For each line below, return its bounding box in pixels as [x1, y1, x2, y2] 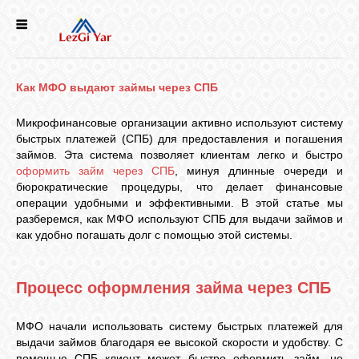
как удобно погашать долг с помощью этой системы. [16, 228, 292, 241]
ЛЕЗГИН [12, 255, 44, 264]
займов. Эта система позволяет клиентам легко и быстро [16, 148, 343, 161]
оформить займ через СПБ [16, 164, 175, 177]
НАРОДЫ [10, 305, 46, 314]
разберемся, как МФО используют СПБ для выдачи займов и [16, 212, 343, 225]
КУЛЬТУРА [8, 190, 48, 199]
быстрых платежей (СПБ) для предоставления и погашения [16, 132, 343, 145]
